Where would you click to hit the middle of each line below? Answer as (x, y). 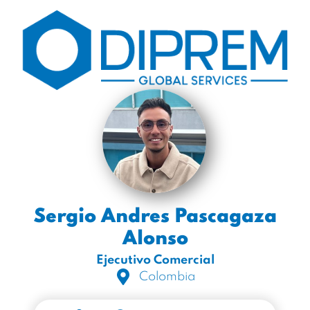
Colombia (167, 277)
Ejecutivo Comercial (155, 260)
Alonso (155, 239)
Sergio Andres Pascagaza (155, 217)
